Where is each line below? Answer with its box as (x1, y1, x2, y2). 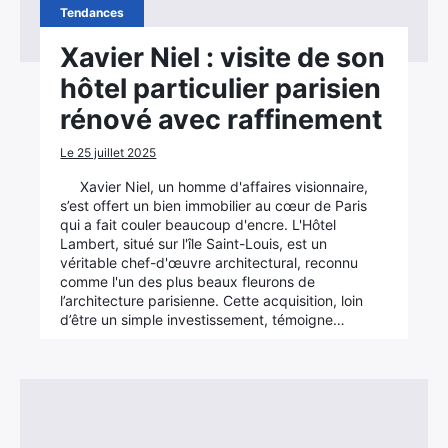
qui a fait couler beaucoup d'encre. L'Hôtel (60, 216, 337, 233)
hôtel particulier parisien (60, 72, 382, 105)
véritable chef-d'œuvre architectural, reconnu (60, 254, 359, 271)
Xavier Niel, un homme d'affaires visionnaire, (80, 178, 369, 195)
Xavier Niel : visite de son (60, 41, 386, 74)
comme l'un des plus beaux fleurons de (60, 273, 316, 290)
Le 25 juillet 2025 (60, 145, 157, 160)
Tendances (60, 5, 125, 20)
